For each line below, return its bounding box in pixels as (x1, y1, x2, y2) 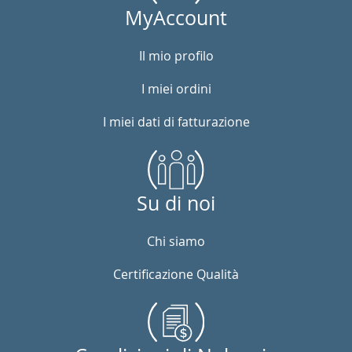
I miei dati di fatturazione (102, 113, 250, 130)
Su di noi (137, 190, 215, 216)
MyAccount (125, 5, 227, 31)
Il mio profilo (138, 47, 214, 64)
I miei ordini (141, 80, 211, 97)
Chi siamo (147, 233, 205, 250)
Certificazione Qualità (113, 266, 239, 283)
